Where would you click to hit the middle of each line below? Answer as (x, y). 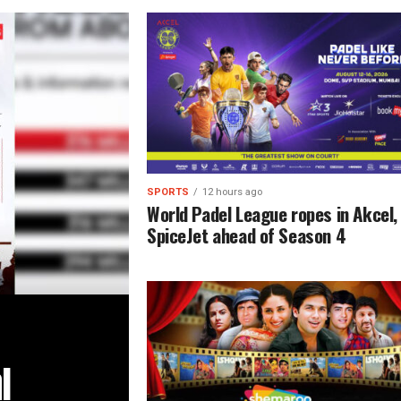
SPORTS (167, 192)
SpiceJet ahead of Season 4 (246, 235)
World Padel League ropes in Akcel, (272, 213)
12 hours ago (232, 192)
